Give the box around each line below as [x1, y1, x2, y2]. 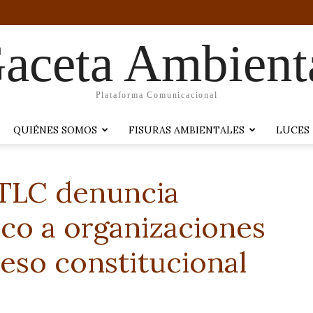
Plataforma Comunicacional [95, 89, 218, 100]
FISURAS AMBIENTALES [129, 124, 245, 136]
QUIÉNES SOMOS [13, 124, 97, 136]
